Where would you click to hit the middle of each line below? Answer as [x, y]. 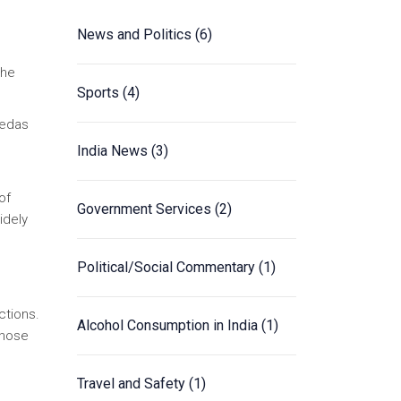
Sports [100, 93]
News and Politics [136, 34]
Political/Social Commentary [168, 267]
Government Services [146, 209]
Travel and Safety [133, 384]
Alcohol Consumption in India [169, 325]
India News [114, 151]
